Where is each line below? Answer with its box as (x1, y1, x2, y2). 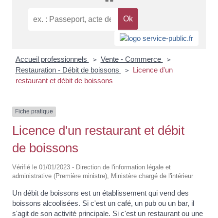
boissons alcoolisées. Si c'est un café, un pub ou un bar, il (12, 199, 194, 207)
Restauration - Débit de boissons (15, 66, 121, 74)
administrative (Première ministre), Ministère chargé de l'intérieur (12, 172, 193, 180)
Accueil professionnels (15, 55, 89, 64)
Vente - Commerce (100, 55, 163, 64)
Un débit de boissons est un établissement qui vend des (12, 188, 189, 197)
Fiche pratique (15, 108, 53, 115)
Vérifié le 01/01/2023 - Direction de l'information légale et (12, 163, 171, 171)
